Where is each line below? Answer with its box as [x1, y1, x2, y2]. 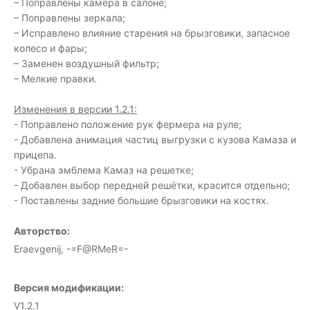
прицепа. [14, 148, 57, 161]
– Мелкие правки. [14, 72, 97, 84]
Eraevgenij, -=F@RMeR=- [14, 242, 128, 255]
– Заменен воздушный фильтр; [14, 57, 159, 69]
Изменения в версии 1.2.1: [14, 102, 137, 115]
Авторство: [14, 224, 70, 237]
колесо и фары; [14, 42, 87, 54]
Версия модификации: [14, 281, 124, 293]
